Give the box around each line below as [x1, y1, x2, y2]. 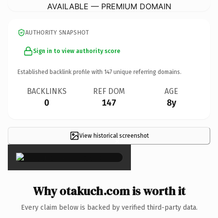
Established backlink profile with [18, 68, 104, 75]
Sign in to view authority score [33, 47, 120, 54]
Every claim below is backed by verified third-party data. [20, 203, 198, 212]
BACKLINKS [27, 86, 67, 96]
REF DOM [93, 86, 125, 96]
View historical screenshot [79, 132, 149, 139]
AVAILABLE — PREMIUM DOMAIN [47, 1, 171, 11]
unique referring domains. [112, 68, 182, 75]
